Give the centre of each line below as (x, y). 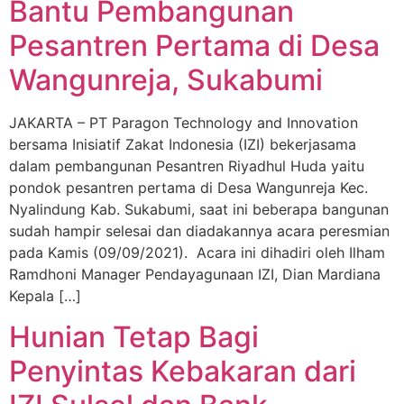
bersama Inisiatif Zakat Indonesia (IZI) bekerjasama (183, 145)
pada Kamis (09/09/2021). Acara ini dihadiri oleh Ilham (197, 253)
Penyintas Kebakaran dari (183, 371)
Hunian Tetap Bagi (134, 336)
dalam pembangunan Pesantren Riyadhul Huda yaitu (187, 166)
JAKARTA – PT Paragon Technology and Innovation (184, 123)
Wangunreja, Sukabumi (166, 80)
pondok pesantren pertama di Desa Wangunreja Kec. (188, 188)
